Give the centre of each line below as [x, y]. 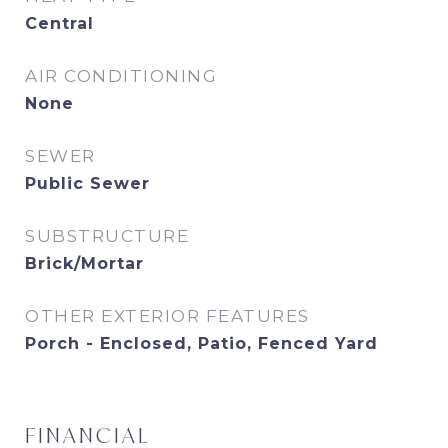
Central [59, 23]
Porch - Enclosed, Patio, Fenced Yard [201, 343]
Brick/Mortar [84, 263]
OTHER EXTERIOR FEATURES [167, 316]
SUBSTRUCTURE [107, 236]
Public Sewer [87, 183]
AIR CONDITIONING [121, 76]
